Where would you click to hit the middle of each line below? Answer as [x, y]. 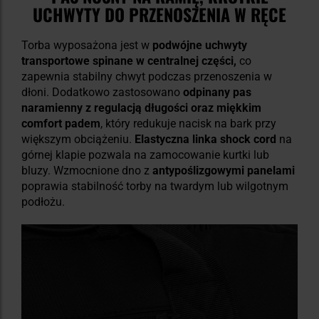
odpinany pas [217, 92]
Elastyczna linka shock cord [205, 139]
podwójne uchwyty [198, 45]
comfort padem [61, 123]
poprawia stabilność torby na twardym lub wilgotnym [155, 186]
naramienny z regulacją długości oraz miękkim [141, 108]
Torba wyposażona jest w [85, 45]
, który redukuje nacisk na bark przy [188, 123]
